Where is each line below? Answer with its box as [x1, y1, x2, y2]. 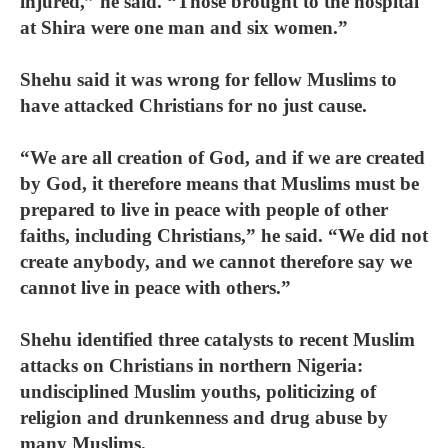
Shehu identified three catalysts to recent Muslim [20, 329, 415, 350]
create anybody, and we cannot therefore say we [20, 251, 412, 272]
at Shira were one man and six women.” [20, 17, 348, 38]
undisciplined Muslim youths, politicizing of [20, 381, 376, 402]
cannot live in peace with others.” [20, 277, 291, 298]
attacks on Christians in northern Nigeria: [20, 355, 363, 376]
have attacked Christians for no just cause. [20, 95, 367, 116]
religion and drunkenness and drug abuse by [20, 407, 388, 428]
